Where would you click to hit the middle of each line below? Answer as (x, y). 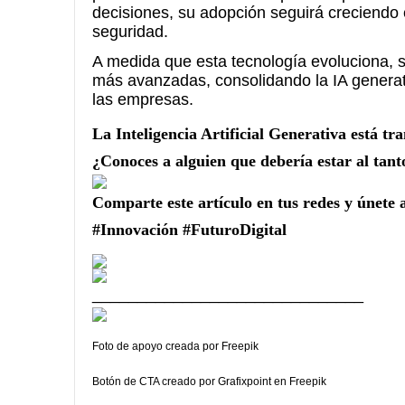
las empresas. (143, 99)
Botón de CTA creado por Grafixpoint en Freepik (209, 381)
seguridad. (130, 32)
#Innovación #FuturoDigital (189, 230)
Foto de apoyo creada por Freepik (175, 346)
